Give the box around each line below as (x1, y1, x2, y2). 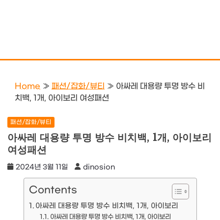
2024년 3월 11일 (16, 163, 68, 172)
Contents (28, 184, 77, 196)
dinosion (83, 163, 115, 172)
